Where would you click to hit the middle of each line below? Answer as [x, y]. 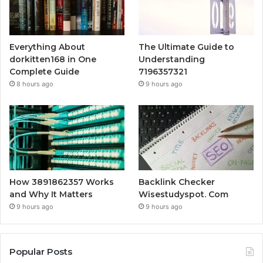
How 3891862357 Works [62, 182]
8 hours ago [35, 84]
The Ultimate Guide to [187, 47]
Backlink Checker [177, 182]
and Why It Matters [51, 194]
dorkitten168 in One [53, 60]
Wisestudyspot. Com [184, 194]
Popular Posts [41, 251]
